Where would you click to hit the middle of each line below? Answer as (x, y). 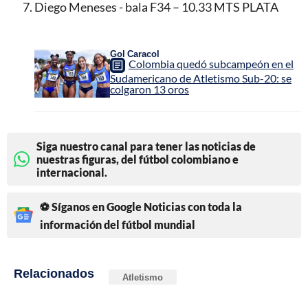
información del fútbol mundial (118, 224)
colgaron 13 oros (150, 89)
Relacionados (54, 273)
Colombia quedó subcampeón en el (211, 63)
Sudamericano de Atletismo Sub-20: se (201, 78)
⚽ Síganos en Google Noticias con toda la (141, 206)
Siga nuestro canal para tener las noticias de (146, 146)
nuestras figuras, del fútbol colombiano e (137, 159)
